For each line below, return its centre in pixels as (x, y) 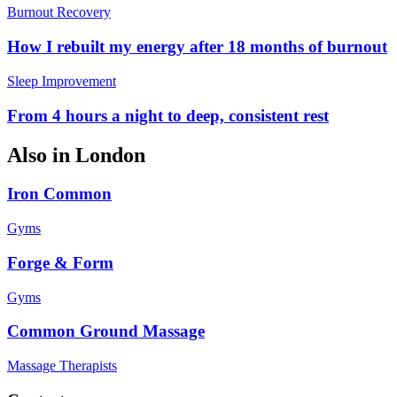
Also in (41, 155)
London (110, 155)
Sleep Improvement (62, 81)
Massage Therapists (62, 366)
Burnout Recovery (59, 12)
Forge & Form (60, 262)
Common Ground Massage (106, 331)
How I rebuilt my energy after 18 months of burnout (197, 47)
